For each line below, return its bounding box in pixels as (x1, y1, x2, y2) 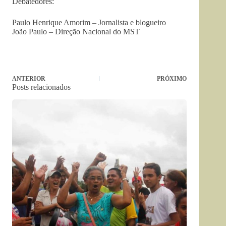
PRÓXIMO (157, 75, 187, 82)
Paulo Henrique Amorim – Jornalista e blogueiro (12, 18, 166, 27)
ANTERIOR (12, 75, 45, 82)
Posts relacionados (12, 83, 71, 91)
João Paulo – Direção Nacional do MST (12, 27, 140, 36)
